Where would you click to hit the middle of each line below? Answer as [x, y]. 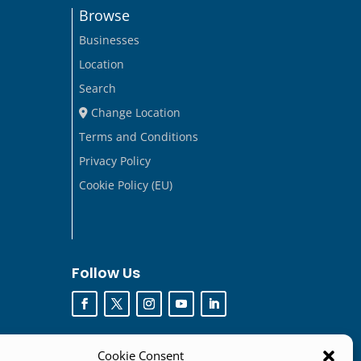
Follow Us [106, 273]
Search [98, 88]
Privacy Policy [115, 160]
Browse [105, 15]
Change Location [135, 112]
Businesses [110, 39]
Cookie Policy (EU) [126, 185]
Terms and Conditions [139, 136]
